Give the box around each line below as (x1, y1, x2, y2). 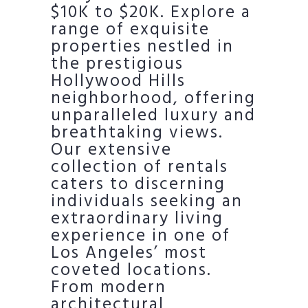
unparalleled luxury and (51, 102, 256, 130)
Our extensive (51, 137, 172, 164)
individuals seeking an (51, 188, 243, 216)
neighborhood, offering (51, 85, 256, 113)
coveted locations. (51, 257, 212, 285)
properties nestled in (51, 34, 234, 61)
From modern (51, 274, 166, 302)
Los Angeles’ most (51, 240, 207, 267)
